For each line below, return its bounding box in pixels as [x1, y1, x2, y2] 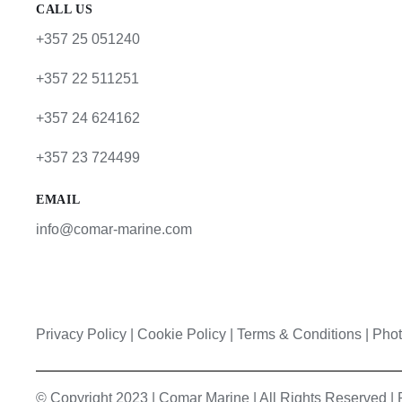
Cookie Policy [136, 327, 226, 342]
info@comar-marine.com [35, 222, 192, 237]
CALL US [35, 3, 93, 16]
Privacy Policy [35, 327, 127, 342]
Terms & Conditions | [236, 327, 372, 342]
